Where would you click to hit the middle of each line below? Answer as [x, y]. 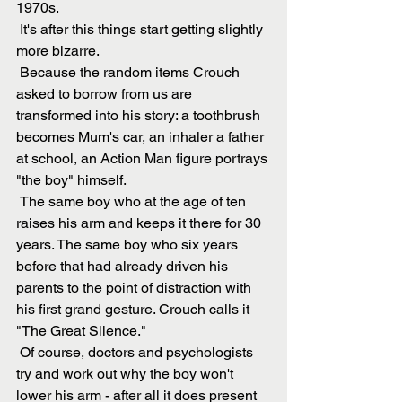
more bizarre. [59, 51]
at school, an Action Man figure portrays [144, 159]
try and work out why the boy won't [127, 374]
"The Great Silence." [83, 331]
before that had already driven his [124, 267]
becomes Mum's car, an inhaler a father [142, 137]
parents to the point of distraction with [135, 288]
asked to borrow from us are [106, 94]
